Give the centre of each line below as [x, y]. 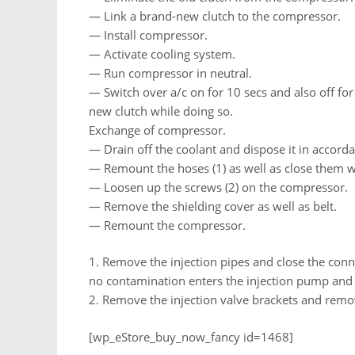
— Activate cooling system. [162, 53]
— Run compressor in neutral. [170, 73]
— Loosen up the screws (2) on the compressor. [218, 187]
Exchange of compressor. [157, 130]
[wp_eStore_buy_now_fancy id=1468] [191, 336]
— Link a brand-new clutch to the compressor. [215, 15]
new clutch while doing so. [161, 111]
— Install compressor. [148, 34]
